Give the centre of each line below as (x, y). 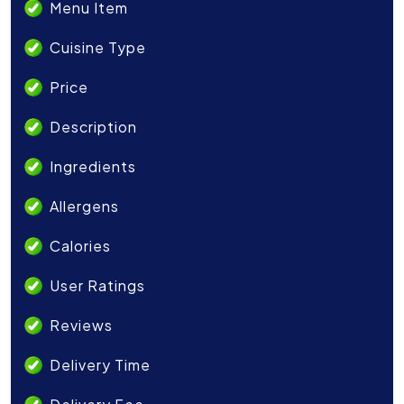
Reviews (81, 326)
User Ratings (97, 286)
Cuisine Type (98, 48)
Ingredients (93, 167)
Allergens (84, 207)
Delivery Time (100, 365)
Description (93, 127)
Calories (80, 246)
